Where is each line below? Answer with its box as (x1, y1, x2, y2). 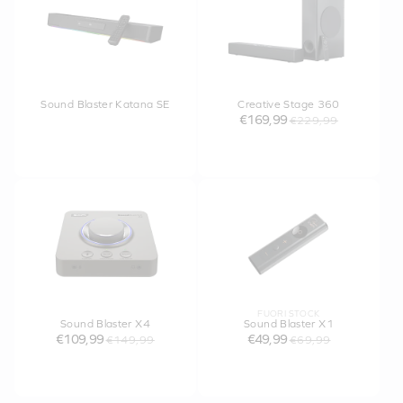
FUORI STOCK (257, 309, 320, 319)
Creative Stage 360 (237, 97, 340, 111)
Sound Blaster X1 (244, 318, 334, 331)
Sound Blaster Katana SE (40, 97, 170, 111)
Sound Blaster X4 (60, 318, 150, 331)
